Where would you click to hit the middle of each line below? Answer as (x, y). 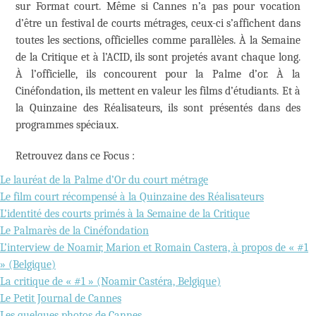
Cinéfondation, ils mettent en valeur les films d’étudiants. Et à (158, 91)
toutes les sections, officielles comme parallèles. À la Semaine (158, 40)
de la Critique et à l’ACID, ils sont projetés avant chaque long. (158, 57)
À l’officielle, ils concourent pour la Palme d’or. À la (158, 74)
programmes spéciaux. (67, 124)
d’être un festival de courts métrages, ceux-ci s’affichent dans (158, 23)
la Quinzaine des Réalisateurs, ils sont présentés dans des (158, 108)
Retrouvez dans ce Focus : (75, 156)
